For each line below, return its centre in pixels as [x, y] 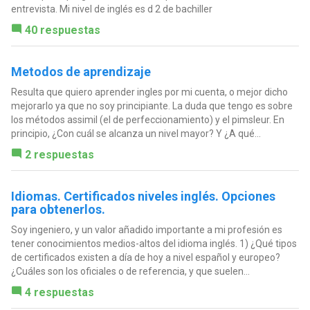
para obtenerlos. [58, 210]
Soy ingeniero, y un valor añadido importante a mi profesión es [146, 230]
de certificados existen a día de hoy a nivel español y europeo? [145, 258]
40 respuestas [62, 30]
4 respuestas [59, 293]
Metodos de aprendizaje [81, 72]
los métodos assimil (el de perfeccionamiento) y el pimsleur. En [147, 120]
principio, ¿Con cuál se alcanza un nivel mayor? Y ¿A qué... [136, 134]
